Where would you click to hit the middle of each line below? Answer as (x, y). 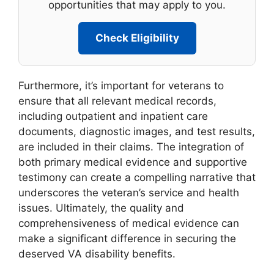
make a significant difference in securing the (127, 239)
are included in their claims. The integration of (131, 147)
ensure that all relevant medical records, (117, 101)
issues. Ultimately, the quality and (101, 208)
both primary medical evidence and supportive (133, 162)
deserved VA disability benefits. (97, 254)
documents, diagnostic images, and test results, (137, 132)
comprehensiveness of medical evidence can (129, 224)
